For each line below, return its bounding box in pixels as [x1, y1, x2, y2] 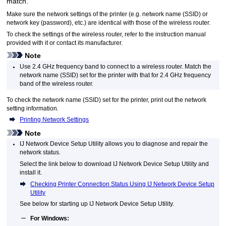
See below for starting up [20, 201, 90, 207]
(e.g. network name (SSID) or [127, 11, 208, 18]
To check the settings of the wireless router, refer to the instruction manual [7, 31, 206, 38]
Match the [185, 63, 212, 70]
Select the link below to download [20, 160, 114, 167]
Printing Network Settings [20, 117, 89, 123]
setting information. [7, 105, 59, 111]
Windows [41, 215, 68, 221]
